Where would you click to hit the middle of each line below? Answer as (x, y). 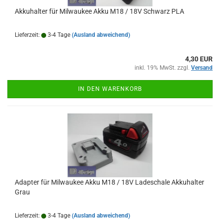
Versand (202, 68)
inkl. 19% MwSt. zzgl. (163, 68)
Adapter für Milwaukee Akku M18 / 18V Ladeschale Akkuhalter (110, 182)
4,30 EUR (199, 59)
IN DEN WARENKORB (110, 89)
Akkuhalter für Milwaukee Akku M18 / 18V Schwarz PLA (99, 11)
